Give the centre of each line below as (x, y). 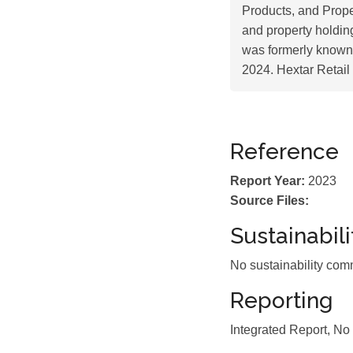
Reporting (282, 301)
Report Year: (268, 181)
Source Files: (269, 201)
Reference (284, 152)
